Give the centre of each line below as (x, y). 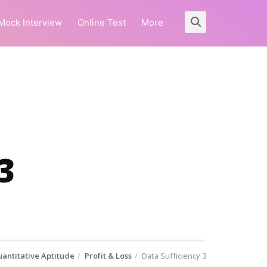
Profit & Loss (108, 256)
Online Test (102, 22)
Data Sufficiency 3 (173, 256)
